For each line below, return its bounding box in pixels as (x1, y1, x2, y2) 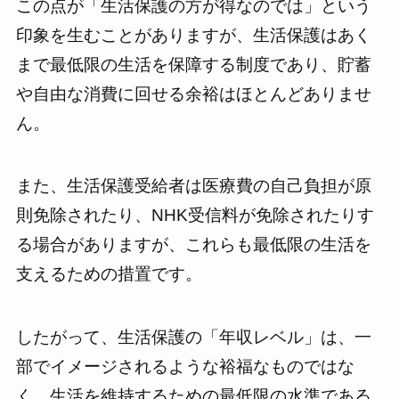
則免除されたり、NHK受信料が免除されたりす (15, 206, 374, 225)
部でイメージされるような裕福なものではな (15, 356, 354, 376)
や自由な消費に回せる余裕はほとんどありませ (15, 84, 371, 103)
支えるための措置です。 (15, 265, 202, 284)
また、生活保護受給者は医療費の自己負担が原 (15, 176, 371, 196)
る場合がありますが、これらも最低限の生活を (15, 235, 371, 255)
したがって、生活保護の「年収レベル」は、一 (15, 327, 371, 346)
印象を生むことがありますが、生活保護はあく (15, 25, 371, 45)
